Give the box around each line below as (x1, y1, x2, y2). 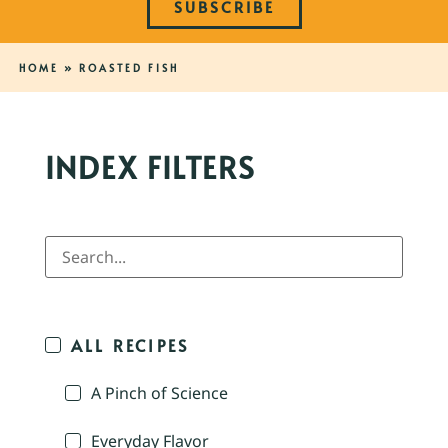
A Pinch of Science (91, 382, 228, 405)
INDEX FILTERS (45, 146, 256, 188)
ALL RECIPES (71, 334, 190, 357)
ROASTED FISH (78, 61, 179, 76)
